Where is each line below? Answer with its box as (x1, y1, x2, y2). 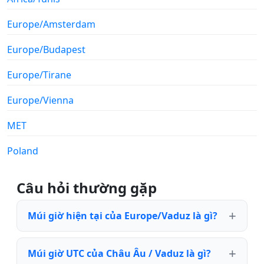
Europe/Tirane (7, 68, 71, 81)
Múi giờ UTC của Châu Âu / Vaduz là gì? (28, 246, 211, 260)
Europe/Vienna (7, 93, 74, 107)
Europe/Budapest (7, 42, 85, 56)
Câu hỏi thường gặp (16, 177, 157, 197)
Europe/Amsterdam (7, 17, 95, 31)
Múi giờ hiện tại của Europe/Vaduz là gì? (28, 209, 217, 222)
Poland (7, 144, 38, 157)
